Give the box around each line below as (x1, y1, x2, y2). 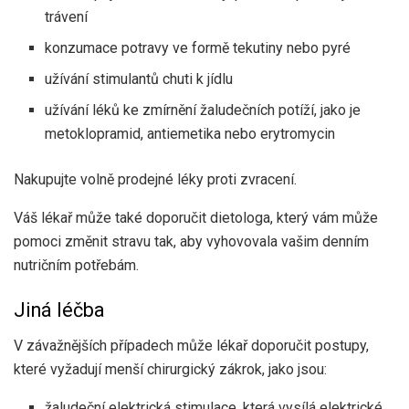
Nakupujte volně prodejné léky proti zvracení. (14, 170, 297, 188)
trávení (45, 7, 89, 26)
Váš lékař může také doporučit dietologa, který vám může (14, 208, 378, 226)
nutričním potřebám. (14, 256, 139, 274)
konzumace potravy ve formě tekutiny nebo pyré (45, 38, 351, 57)
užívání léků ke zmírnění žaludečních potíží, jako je (45, 100, 362, 119)
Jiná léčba (14, 299, 105, 322)
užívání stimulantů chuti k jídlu (45, 69, 234, 88)
